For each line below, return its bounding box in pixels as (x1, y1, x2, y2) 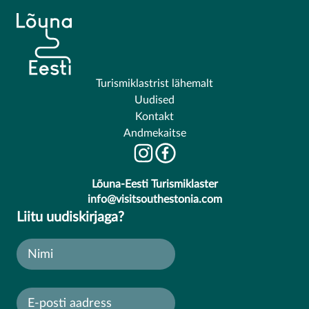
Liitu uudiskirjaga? (17, 210, 124, 224)
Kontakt (135, 111, 174, 122)
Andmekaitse (123, 128, 186, 139)
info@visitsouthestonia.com (87, 194, 222, 205)
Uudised (134, 94, 175, 106)
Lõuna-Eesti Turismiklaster (91, 179, 218, 190)
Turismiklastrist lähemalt (96, 78, 213, 89)
